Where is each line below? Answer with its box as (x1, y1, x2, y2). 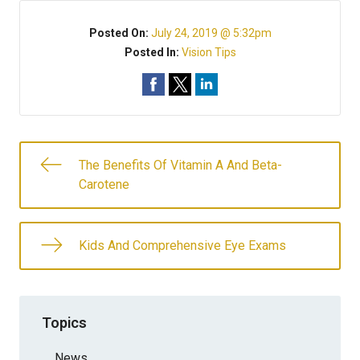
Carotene (79, 177, 129, 192)
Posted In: (124, 46, 182, 59)
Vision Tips (181, 46, 236, 59)
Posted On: (88, 27, 151, 39)
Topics (42, 313, 87, 331)
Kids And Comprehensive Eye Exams (79, 238, 286, 253)
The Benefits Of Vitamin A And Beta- (79, 157, 282, 173)
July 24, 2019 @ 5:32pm (150, 27, 272, 39)
